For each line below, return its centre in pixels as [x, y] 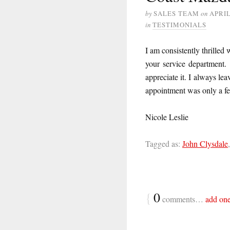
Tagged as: [163, 143]
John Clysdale [205, 143]
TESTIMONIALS [179, 24]
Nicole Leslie [167, 117]
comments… [183, 199]
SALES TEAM [176, 13]
